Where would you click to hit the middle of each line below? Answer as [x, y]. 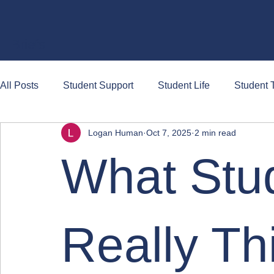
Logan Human [116, 132]
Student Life [184, 85]
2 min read [215, 132]
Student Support [98, 85]
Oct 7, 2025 [169, 132]
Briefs [28, 44]
